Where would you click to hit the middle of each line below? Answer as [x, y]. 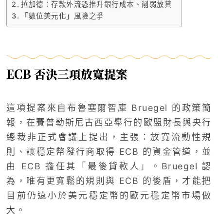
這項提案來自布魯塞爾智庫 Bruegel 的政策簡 [109, 108]
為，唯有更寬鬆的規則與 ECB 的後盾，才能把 [109, 181]
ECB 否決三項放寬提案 [67, 73]
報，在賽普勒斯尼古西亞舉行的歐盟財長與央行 [109, 123]
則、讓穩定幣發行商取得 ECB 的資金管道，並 [109, 152]
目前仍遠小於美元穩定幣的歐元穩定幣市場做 [109, 196]
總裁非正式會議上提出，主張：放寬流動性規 [109, 137]
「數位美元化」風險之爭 [63, 16]
